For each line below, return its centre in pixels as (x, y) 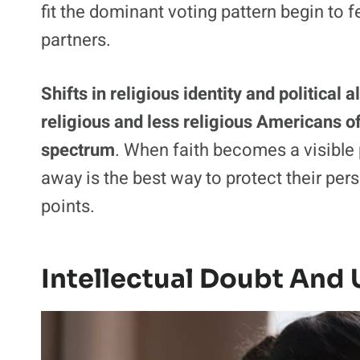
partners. (76, 40)
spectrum (78, 150)
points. (68, 206)
